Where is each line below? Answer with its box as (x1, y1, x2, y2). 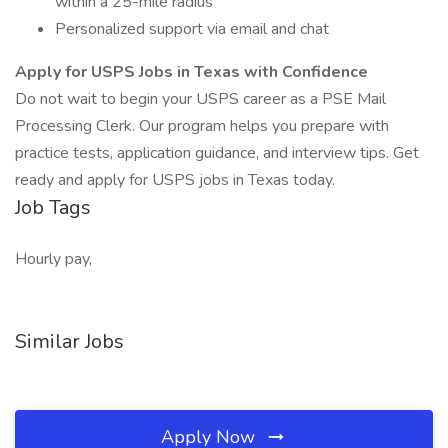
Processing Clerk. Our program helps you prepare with (15, 115, 389, 137)
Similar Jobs (15, 328, 124, 355)
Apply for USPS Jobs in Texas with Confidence (15, 61, 368, 83)
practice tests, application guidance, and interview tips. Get (15, 142, 419, 164)
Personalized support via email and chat (55, 18, 329, 40)
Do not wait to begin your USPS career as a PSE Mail (15, 88, 386, 110)
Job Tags (15, 194, 91, 221)
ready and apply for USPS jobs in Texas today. (15, 169, 335, 191)
